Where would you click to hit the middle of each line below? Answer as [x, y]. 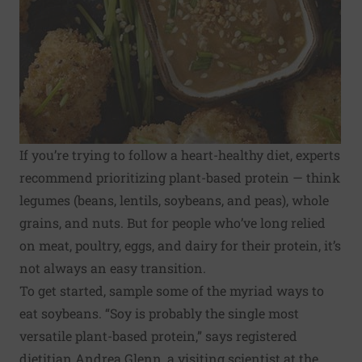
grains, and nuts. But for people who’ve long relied [173, 223]
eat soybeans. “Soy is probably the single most [159, 313]
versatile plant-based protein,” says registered [158, 336]
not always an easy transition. [113, 268]
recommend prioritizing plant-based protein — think [180, 177]
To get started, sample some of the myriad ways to [172, 290]
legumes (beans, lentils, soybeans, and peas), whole [174, 200]
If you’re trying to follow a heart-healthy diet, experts [180, 155]
